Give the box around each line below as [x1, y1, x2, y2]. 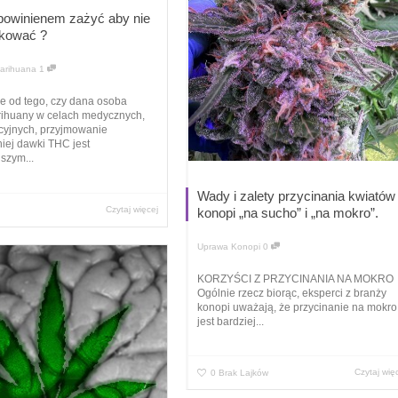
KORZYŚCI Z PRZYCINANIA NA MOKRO [197, 273, 394, 286]
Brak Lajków [219, 368, 268, 378]
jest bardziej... [197, 315, 264, 329]
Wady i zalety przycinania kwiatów [197, 187, 395, 203]
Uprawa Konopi [197, 241, 260, 251]
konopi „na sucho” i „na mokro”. [197, 204, 378, 220]
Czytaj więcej [106, 203, 159, 214]
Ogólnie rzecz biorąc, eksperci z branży [197, 287, 386, 300]
